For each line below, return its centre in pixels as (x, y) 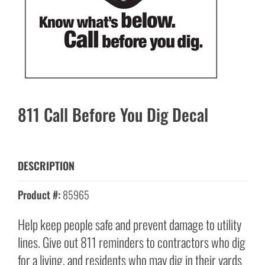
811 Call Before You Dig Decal (113, 114)
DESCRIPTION (46, 166)
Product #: (39, 194)
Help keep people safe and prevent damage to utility (130, 224)
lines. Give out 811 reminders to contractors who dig (132, 242)
